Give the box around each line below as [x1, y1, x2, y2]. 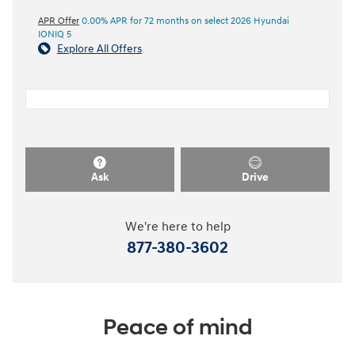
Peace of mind [102, 314, 253, 342]
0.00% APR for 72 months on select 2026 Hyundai [79, 14, 289, 27]
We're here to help [124, 219, 231, 235]
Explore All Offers [57, 41, 142, 55]
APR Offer [38, 14, 79, 27]
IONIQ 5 [38, 28, 71, 40]
